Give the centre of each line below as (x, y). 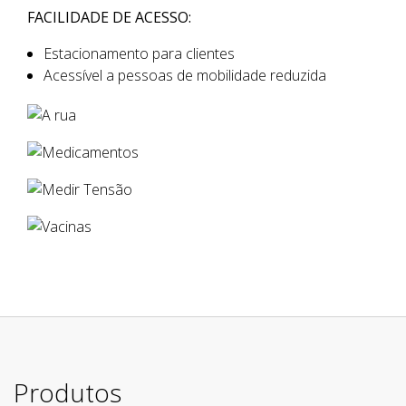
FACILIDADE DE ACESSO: (109, 17)
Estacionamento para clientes (139, 53)
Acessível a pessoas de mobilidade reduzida (185, 75)
